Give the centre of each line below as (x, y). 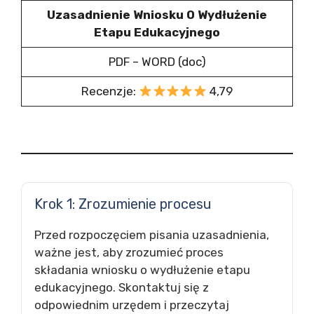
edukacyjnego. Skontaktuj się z (122, 287)
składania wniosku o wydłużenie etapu (142, 270)
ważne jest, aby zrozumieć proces (129, 252)
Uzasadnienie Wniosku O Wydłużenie (157, 15)
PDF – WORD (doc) (157, 62)
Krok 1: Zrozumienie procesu (123, 204)
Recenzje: (110, 91)
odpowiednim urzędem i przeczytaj (132, 305)
